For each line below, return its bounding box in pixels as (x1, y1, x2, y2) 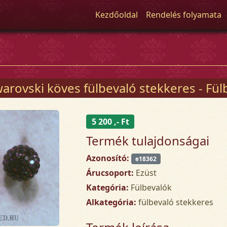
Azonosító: (86, 152, 130, 164)
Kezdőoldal (95, 9, 138, 20)
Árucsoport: (86, 167, 134, 178)
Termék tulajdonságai (86, 132, 210, 149)
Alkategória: (86, 196, 137, 208)
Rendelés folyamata (146, 9, 222, 20)
